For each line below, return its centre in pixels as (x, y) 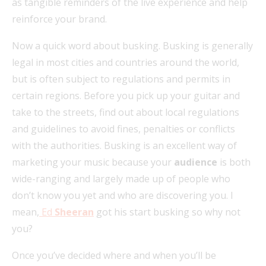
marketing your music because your (93, 162)
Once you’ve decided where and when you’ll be (114, 255)
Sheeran (74, 212)
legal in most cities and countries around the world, (126, 62)
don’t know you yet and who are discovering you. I (123, 195)
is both (234, 162)
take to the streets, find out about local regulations (126, 112)
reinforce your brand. (59, 19)
